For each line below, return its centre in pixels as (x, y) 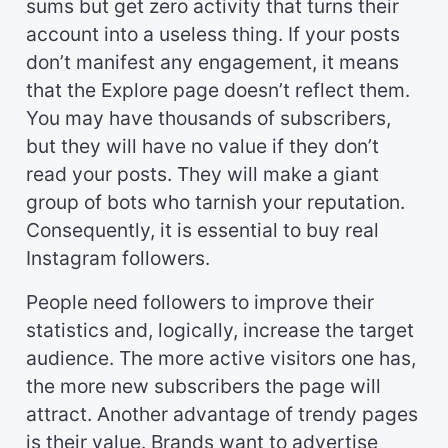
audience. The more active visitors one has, (221, 358)
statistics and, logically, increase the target (220, 330)
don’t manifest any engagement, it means (212, 62)
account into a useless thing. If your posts (213, 34)
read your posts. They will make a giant (202, 174)
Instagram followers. (118, 258)
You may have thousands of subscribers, (208, 118)
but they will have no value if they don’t (202, 146)
